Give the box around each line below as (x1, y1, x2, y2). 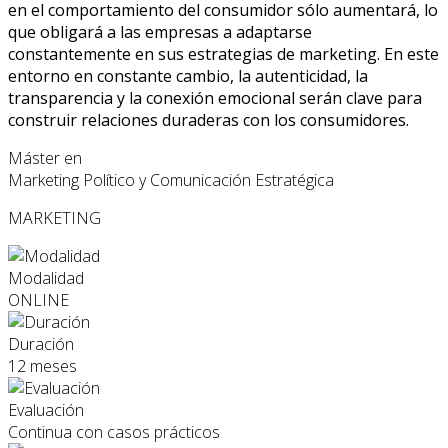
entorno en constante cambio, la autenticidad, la (8, 65, 368, 88)
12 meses (8, 355, 77, 378)
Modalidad (8, 267, 84, 290)
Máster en (8, 147, 82, 170)
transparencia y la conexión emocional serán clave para (8, 87, 422, 110)
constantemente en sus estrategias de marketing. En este (8, 43, 439, 66)
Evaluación (8, 399, 84, 422)
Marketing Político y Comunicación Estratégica (8, 169, 334, 192)
